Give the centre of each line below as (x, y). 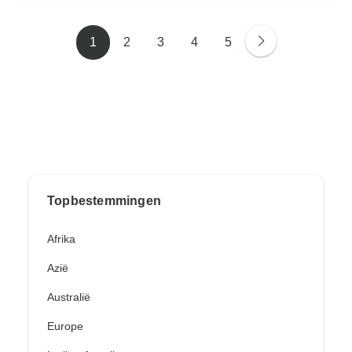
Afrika (61, 239)
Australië (69, 297)
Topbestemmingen (104, 201)
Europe (65, 326)
